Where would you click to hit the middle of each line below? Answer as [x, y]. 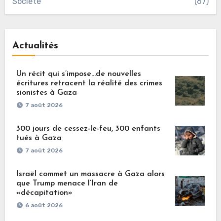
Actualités [35, 46]
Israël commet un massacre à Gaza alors [90, 174]
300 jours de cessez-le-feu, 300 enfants [88, 129]
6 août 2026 [44, 205]
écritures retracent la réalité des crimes [89, 84]
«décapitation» [44, 193]
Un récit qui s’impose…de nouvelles [78, 74]
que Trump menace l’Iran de [67, 184]
